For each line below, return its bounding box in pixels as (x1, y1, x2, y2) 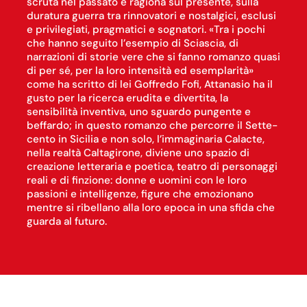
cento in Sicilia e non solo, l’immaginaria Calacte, (26, 132, 265, 147)
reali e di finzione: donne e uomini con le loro (26, 173, 247, 188)
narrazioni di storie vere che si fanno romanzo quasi (26, 50, 280, 64)
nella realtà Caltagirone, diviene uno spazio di (26, 146, 249, 160)
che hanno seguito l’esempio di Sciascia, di (26, 36, 238, 51)
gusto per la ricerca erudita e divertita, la (26, 91, 228, 106)
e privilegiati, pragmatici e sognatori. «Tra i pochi (26, 23, 265, 37)
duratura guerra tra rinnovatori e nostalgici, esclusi (26, 9, 276, 23)
